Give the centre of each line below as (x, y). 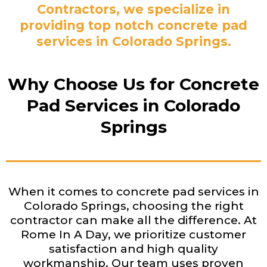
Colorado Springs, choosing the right (133, 206)
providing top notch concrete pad (133, 25)
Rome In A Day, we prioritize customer (133, 235)
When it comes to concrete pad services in (133, 192)
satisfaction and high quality (133, 249)
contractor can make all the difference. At (133, 220)
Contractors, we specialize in (133, 9)
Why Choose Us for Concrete (133, 84)
